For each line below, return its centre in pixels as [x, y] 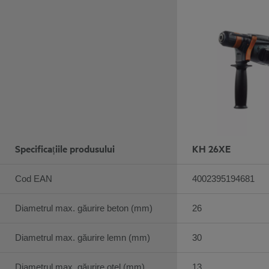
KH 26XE [211, 148]
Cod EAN [34, 178]
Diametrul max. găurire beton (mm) [84, 208]
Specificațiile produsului [65, 148]
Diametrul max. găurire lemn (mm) [83, 237]
